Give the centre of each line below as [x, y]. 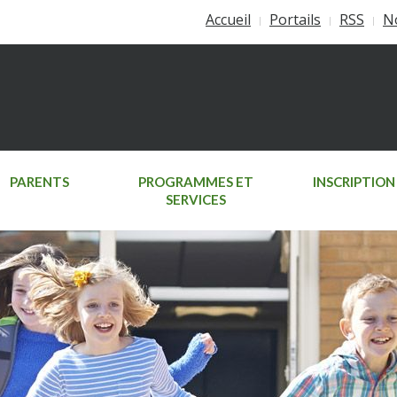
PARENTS [39, 182]
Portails [295, 20]
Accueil [228, 20]
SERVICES [195, 199]
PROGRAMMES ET [195, 182]
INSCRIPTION [354, 182]
